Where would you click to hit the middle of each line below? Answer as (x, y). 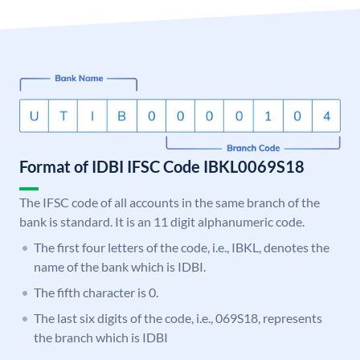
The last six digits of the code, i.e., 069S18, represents (178, 318)
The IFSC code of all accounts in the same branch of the (170, 202)
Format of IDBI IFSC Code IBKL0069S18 (162, 167)
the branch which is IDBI (101, 337)
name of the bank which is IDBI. (120, 267)
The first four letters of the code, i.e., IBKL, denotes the (182, 247)
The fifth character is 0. (96, 292)
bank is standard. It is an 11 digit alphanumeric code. (162, 222)
